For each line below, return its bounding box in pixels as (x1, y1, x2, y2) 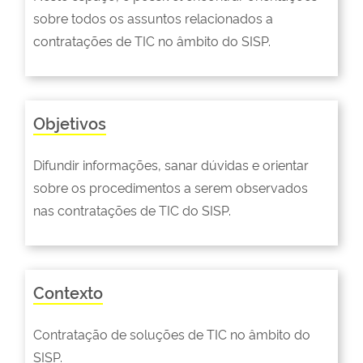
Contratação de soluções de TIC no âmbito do (33, 324, 310, 343)
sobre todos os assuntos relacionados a (33, 8, 273, 27)
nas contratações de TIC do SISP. (33, 200, 231, 219)
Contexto (33, 280, 103, 303)
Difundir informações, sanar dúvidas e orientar (33, 155, 309, 173)
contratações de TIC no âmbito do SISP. (33, 31, 271, 49)
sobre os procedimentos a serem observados (33, 177, 308, 196)
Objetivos (33, 110, 106, 134)
